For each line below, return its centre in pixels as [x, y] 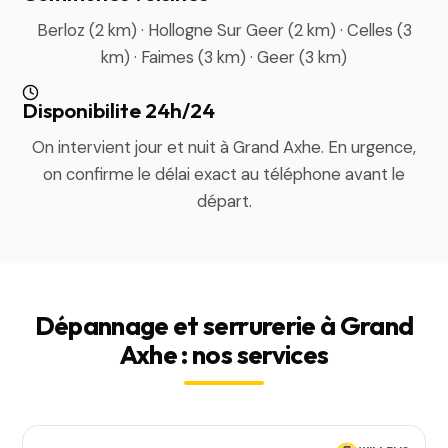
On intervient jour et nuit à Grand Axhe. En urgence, [224, 147]
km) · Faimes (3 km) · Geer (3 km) [224, 57]
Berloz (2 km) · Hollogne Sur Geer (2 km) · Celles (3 [224, 30]
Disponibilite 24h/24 [119, 110]
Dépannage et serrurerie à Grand [224, 325]
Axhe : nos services [224, 354]
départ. [224, 201]
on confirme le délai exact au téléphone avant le [224, 174]
